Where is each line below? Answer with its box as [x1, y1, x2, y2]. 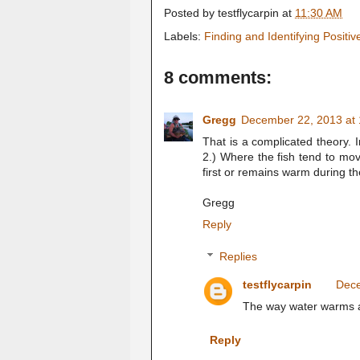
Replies [219, 250, 258, 264]
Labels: [164, 30, 204, 43]
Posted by [164, 6, 218, 20]
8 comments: [164, 67, 272, 88]
